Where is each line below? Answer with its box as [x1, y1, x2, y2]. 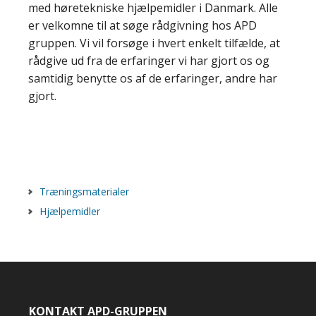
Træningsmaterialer [39, 185, 129, 198]
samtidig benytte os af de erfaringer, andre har [28, 71, 277, 86]
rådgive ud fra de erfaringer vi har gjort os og [28, 53, 269, 68]
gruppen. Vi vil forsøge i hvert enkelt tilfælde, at [28, 35, 280, 51]
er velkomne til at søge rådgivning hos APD [28, 18, 257, 33]
